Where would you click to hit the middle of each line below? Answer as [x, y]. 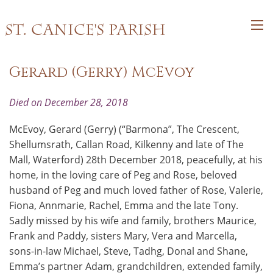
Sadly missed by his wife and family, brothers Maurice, [133, 221]
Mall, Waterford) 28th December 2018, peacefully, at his [136, 160]
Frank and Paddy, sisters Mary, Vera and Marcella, [123, 236]
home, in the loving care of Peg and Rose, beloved [123, 175]
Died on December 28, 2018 [69, 102]
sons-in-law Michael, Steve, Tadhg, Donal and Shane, [129, 251]
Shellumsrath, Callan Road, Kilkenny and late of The [126, 144]
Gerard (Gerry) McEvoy [102, 73]
